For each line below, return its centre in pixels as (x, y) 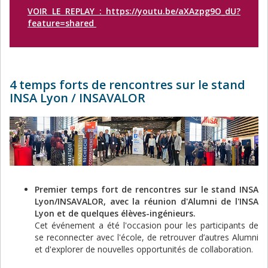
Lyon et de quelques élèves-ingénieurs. (115, 213)
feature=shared (62, 23)
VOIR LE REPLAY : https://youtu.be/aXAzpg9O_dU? (134, 11)
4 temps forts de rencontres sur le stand (127, 85)
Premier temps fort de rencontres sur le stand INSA (147, 189)
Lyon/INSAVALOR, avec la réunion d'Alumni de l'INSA (147, 201)
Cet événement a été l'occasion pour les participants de (147, 225)
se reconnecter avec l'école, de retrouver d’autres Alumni (147, 237)
